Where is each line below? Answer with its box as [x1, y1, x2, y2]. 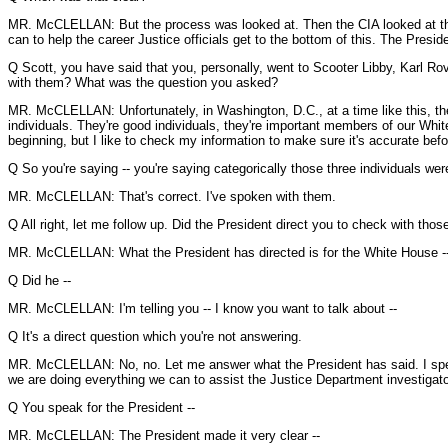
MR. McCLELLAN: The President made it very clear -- [8, 428, 320, 443]
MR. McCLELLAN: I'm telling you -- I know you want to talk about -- [8, 301, 397, 316]
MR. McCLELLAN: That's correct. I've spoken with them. [8, 189, 336, 204]
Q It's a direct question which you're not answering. [8, 329, 302, 344]
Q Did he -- [8, 273, 71, 288]
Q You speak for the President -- [8, 400, 195, 415]
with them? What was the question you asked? [8, 75, 278, 90]
